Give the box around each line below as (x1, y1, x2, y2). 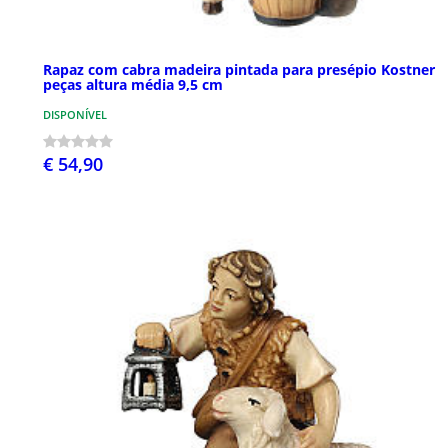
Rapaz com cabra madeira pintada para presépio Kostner (43, 59, 435, 79)
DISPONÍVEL (43, 106, 107, 122)
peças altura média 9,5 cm (43, 74, 223, 94)
